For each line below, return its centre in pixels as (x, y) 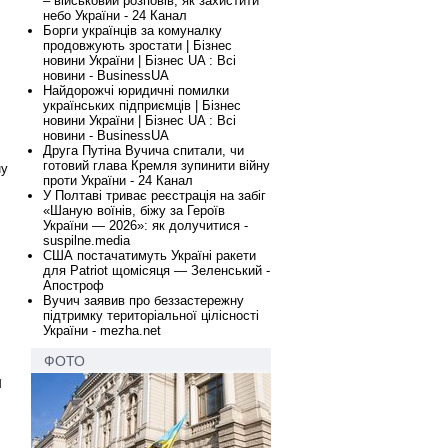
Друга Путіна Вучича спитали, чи (143, 150)
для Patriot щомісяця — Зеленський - (156, 270)
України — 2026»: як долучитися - (145, 225)
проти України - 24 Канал (118, 180)
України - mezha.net (102, 330)
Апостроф (73, 285)
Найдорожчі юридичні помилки (136, 90)
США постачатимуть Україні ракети (149, 255)
